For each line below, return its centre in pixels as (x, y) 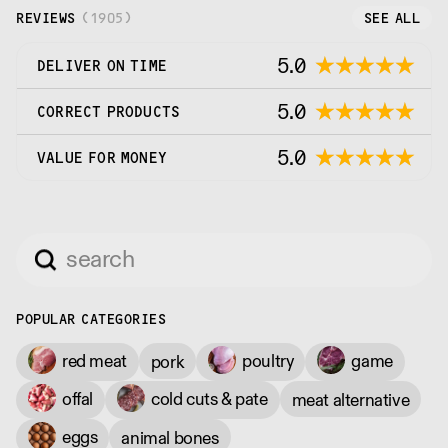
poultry (268, 360)
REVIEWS (46, 18)
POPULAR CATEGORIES (91, 319)
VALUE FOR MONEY (102, 157)
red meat (94, 360)
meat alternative (350, 399)
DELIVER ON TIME (102, 65)
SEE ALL (391, 18)
